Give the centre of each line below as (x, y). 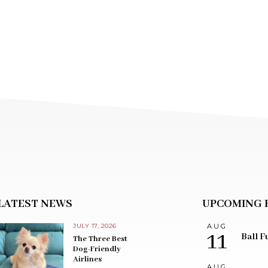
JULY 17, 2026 (95, 226)
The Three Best (100, 239)
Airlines (87, 259)
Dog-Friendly (97, 249)
